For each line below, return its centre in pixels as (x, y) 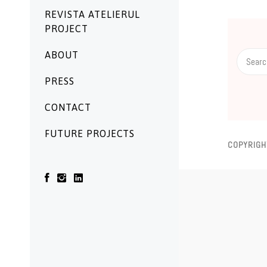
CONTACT (68, 107)
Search (248, 54)
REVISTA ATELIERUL (93, 14)
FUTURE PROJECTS (90, 133)
